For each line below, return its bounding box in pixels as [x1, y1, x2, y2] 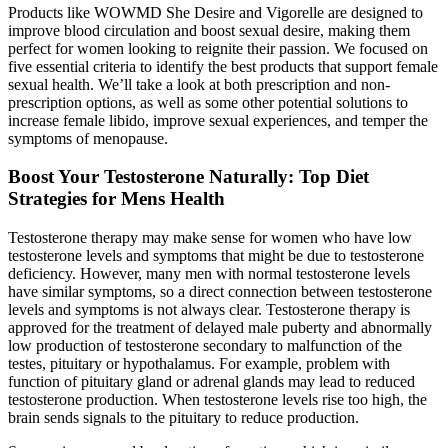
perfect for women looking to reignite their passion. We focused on [8, 39, 428, 57]
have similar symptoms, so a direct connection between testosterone [8, 283, 432, 301]
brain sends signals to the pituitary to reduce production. [8, 409, 359, 427]
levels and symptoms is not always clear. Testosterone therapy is [8, 301, 410, 319]
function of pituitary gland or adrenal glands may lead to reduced [8, 373, 415, 391]
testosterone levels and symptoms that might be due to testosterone [8, 247, 424, 265]
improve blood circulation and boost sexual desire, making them [8, 21, 410, 39]
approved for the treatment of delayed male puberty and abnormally [8, 319, 432, 337]
